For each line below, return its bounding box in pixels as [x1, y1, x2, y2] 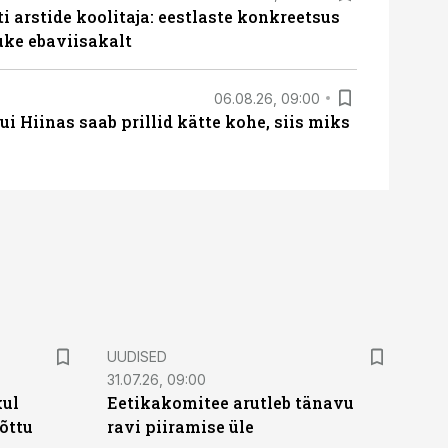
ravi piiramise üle [106, 416, 254, 437]
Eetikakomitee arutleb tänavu [106, 392, 354, 413]
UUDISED [106, 348, 167, 365]
